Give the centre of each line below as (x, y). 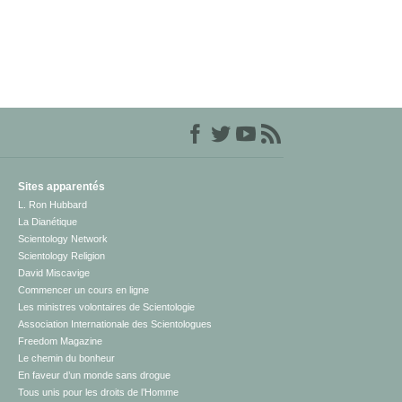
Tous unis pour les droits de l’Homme (99, 393)
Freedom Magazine (61, 341)
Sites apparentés (62, 187)
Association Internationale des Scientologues (115, 324)
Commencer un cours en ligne (84, 290)
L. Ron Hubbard (53, 205)
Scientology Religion (62, 256)
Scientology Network (63, 239)
